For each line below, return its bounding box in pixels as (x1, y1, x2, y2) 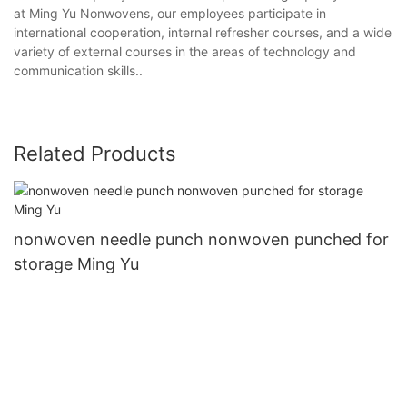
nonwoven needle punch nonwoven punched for (14, 229, 389, 249)
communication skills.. (14, 62, 143, 78)
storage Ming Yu (14, 253, 139, 273)
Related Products (14, 141, 176, 165)
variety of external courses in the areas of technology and (14, 43, 356, 59)
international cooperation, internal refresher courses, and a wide (14, 24, 392, 40)
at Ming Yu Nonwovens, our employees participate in (14, 5, 326, 21)
